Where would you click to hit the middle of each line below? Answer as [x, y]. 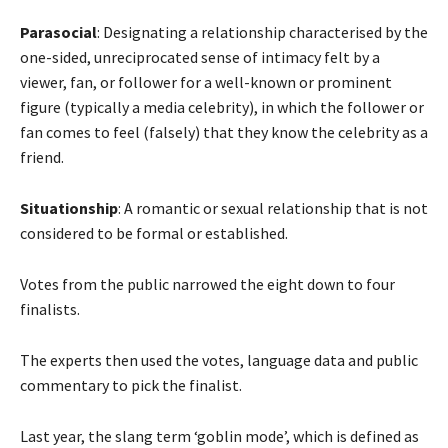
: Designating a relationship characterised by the [262, 32]
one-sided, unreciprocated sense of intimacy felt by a [200, 57]
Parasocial [58, 32]
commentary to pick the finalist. [131, 385]
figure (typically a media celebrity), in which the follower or [222, 107]
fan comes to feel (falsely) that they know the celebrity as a [224, 132]
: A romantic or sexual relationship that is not [273, 208]
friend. [42, 157]
